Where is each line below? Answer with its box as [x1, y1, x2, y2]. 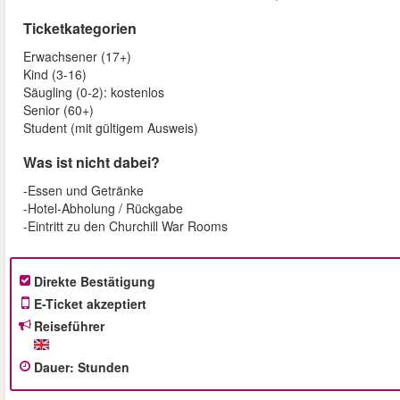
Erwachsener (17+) [23, 47, 131, 66]
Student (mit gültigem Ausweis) [23, 119, 198, 137]
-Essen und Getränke [23, 181, 144, 200]
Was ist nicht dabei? [23, 152, 160, 173]
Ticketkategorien [23, 18, 137, 39]
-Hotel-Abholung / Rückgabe [23, 199, 183, 218]
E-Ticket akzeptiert [34, 295, 146, 313]
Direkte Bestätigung [34, 272, 155, 291]
